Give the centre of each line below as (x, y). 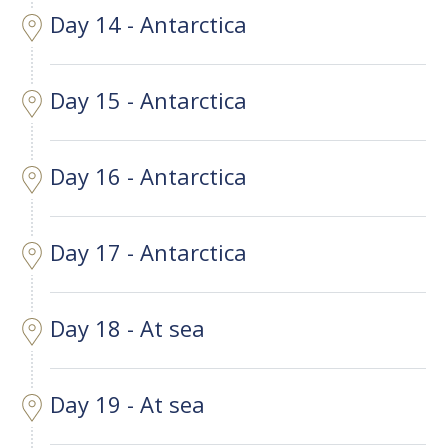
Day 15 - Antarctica (149, 100)
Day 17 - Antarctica (149, 252)
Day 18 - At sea (128, 328)
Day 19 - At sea (128, 404)
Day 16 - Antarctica (149, 176)
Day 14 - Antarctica (149, 24)
